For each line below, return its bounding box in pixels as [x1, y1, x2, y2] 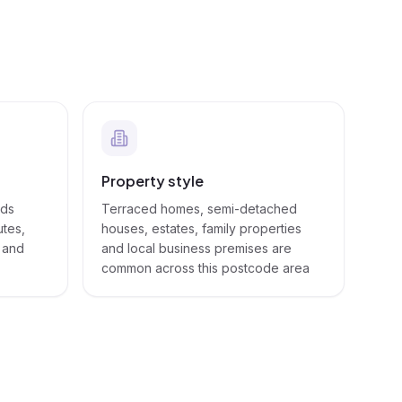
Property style [101, 171, 204, 190]
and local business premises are [101, 240, 292, 256]
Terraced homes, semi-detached [101, 201, 297, 216]
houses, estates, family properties [101, 221, 301, 236]
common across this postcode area [101, 260, 310, 275]
